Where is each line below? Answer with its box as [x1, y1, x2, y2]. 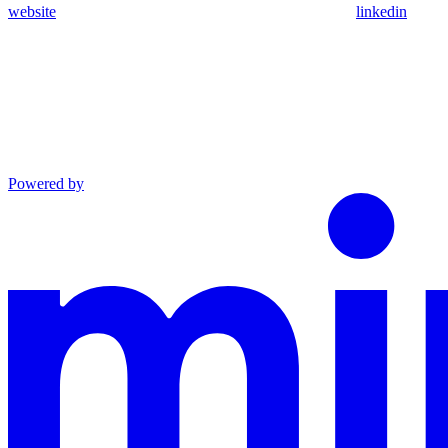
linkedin [356, 2, 407, 20]
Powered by [8, 174, 84, 192]
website [8, 2, 56, 20]
